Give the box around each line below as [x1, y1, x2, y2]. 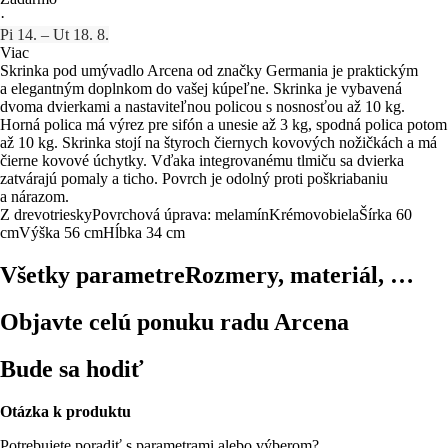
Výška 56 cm [19, 223, 103, 241]
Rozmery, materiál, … [185, 261, 414, 288]
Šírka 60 [359, 205, 412, 223]
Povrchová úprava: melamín [92, 205, 269, 223]
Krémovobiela [269, 205, 359, 223]
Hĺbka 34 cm [103, 223, 185, 241]
